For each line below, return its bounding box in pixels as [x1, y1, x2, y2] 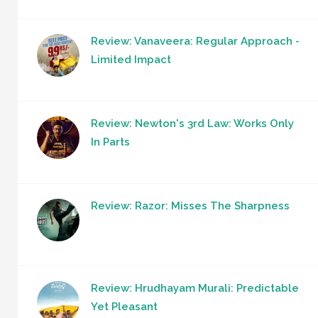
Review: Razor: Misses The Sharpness [91, 199, 290, 213]
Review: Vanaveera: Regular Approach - [91, 35, 300, 48]
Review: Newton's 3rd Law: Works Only [91, 117, 294, 131]
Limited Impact [91, 53, 171, 67]
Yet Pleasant [91, 300, 158, 314]
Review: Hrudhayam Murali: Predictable [91, 282, 299, 295]
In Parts [91, 136, 130, 149]
